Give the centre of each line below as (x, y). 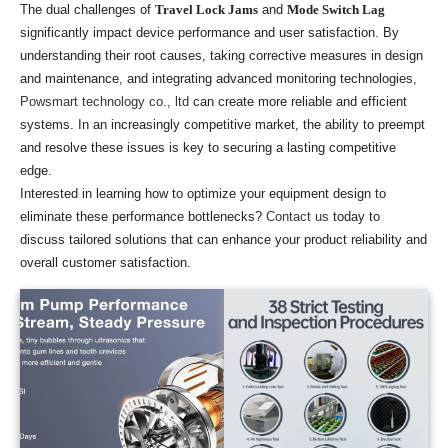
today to (354, 216)
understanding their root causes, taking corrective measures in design (221, 55)
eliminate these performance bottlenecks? (143, 216)
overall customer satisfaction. (105, 262)
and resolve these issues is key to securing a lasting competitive (208, 147)
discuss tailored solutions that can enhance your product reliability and (223, 239)
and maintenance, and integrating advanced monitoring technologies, (218, 78)
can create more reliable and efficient (300, 101)
